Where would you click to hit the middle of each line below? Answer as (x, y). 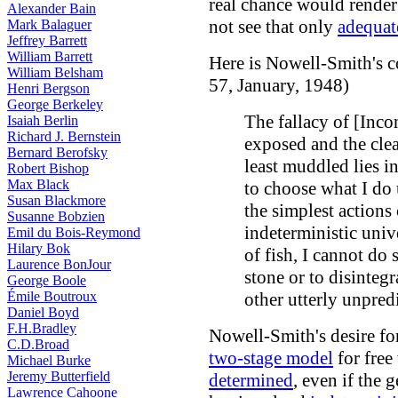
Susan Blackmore (56, 200)
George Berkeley (55, 104)
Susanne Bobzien (56, 216)
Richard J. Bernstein (64, 136)
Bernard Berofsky (57, 152)
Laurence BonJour (59, 264)
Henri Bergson (48, 88)
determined (251, 380)
